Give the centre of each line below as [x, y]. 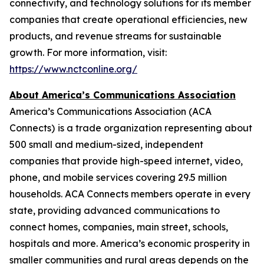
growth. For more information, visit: [88, 52]
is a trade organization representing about [155, 128]
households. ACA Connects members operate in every [130, 194]
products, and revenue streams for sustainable [115, 36]
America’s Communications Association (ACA [110, 111]
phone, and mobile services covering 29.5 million [118, 177]
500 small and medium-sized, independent [106, 144]
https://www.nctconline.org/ [73, 69]
